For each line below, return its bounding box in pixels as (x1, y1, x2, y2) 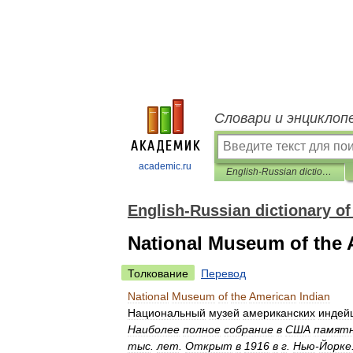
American (249, 290, 296, 303)
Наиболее (128, 323, 180, 336)
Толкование (128, 267, 188, 280)
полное (183, 323, 221, 336)
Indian (299, 290, 330, 303)
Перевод (201, 267, 246, 280)
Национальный (128, 307, 206, 319)
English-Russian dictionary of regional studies (322, 166, 332, 177)
